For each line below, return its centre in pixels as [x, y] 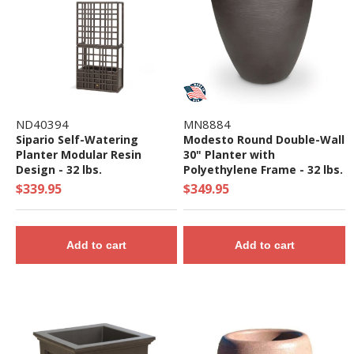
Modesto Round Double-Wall [264, 140]
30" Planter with [230, 155]
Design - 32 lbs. [58, 170]
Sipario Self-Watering [77, 140]
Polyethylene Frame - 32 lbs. [264, 170]
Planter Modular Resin [78, 155]
